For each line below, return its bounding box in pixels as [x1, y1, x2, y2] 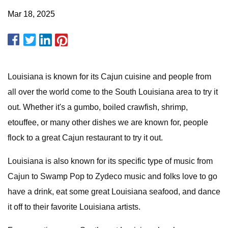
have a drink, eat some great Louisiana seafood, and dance [8, 187, 220, 196]
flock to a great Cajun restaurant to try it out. [8, 133, 163, 142]
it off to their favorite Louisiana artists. [8, 203, 140, 211]
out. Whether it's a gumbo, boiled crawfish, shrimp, [8, 103, 188, 111]
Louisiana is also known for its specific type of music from [8, 157, 213, 165]
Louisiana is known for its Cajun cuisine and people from [8, 72, 211, 81]
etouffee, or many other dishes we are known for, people [8, 118, 208, 127]
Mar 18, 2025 [8, 10, 55, 18]
